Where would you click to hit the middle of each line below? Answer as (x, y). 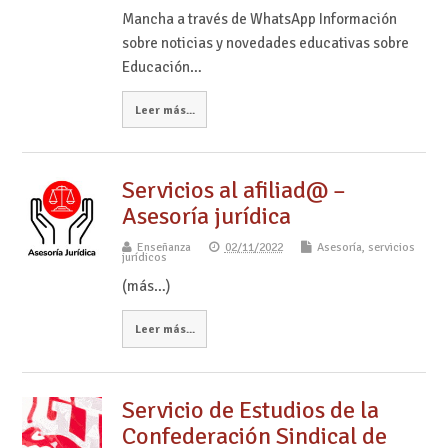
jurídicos (144, 258)
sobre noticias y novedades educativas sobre (265, 42)
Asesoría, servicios (365, 248)
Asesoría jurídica (206, 216)
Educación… (161, 66)
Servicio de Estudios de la (250, 410)
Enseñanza (163, 248)
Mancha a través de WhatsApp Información (259, 18)
